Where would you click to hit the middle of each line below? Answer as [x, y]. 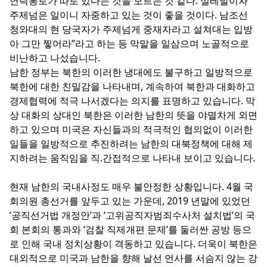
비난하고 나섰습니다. [55, 58]
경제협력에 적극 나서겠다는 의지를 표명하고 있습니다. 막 [132, 101]
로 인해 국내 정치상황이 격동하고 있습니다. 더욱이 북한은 [133, 244]
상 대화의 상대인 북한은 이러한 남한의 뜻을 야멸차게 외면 [133, 115]
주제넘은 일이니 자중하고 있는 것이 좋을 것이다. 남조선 [129, 15]
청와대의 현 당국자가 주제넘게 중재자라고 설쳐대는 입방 [131, 29]
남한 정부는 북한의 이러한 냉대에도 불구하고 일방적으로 [131, 72]
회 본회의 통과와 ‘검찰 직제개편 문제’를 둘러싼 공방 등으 [131, 229]
